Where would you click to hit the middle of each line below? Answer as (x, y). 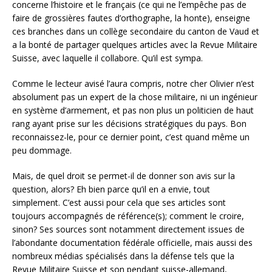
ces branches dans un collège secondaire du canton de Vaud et (136, 31)
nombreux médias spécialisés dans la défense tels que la (123, 256)
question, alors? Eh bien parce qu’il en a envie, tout (111, 189)
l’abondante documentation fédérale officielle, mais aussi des (132, 243)
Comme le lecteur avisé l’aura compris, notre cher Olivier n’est (133, 83)
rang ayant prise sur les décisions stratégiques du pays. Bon (129, 124)
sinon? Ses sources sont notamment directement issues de (128, 229)
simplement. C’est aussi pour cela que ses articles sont (119, 202)
